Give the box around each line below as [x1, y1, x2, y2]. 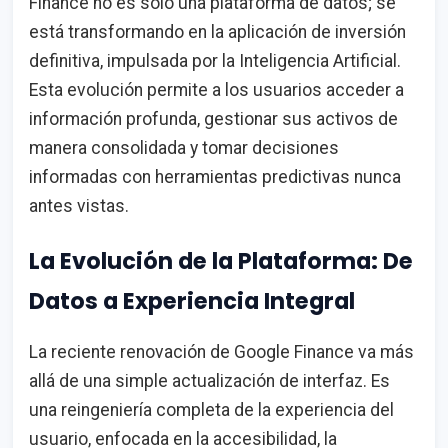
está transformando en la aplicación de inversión [29, 21, 406, 42]
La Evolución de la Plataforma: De [29, 244, 413, 277]
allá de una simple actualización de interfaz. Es [29, 371, 390, 392]
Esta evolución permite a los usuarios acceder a [29, 79, 404, 100]
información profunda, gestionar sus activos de [29, 108, 398, 129]
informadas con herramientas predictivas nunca [29, 166, 401, 187]
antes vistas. [29, 195, 129, 216]
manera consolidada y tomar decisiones [29, 137, 339, 158]
